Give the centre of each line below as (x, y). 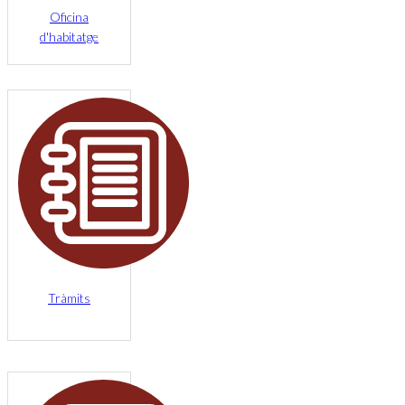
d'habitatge (69, 36)
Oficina (69, 16)
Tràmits (69, 297)
